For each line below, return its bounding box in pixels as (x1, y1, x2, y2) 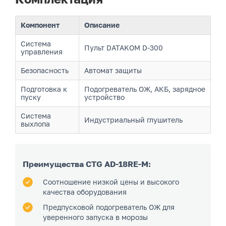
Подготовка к (21, 85, 67, 93)
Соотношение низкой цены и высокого (43, 177, 179, 186)
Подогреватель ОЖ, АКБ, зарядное (84, 85, 205, 93)
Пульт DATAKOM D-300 (84, 43, 163, 52)
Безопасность (21, 66, 69, 75)
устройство (84, 93, 125, 101)
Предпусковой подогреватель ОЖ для (43, 202, 175, 211)
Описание (84, 21, 120, 29)
